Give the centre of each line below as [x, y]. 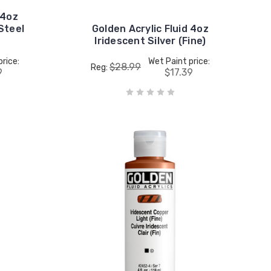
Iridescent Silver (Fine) [150, 41]
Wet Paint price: [179, 61]
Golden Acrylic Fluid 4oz [150, 28]
